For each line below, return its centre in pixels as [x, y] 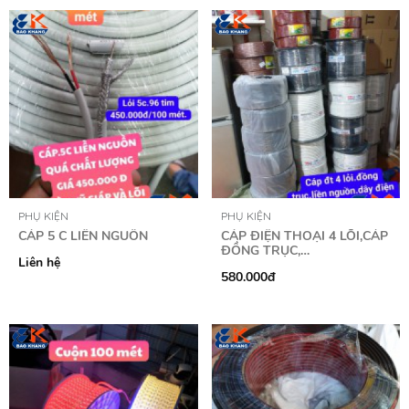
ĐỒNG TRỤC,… [265, 251]
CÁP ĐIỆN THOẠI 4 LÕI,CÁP [304, 236]
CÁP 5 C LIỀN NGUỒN [83, 236]
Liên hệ [39, 262]
